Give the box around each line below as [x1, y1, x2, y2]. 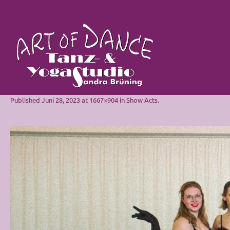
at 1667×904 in [80, 95, 126, 104]
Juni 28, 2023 [42, 95, 80, 104]
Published [10, 95, 42, 104]
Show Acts [126, 95, 158, 104]
